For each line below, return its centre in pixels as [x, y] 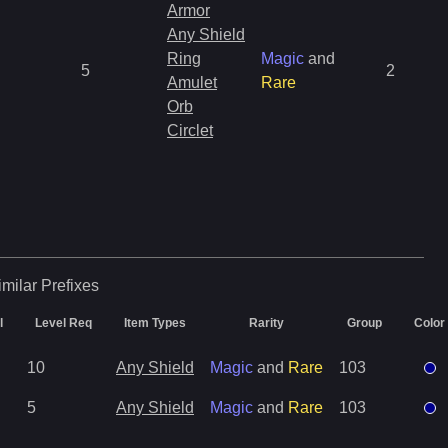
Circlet [190, 130]
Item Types [155, 323]
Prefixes [69, 285]
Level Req [63, 323]
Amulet [192, 82]
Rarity [266, 323]
